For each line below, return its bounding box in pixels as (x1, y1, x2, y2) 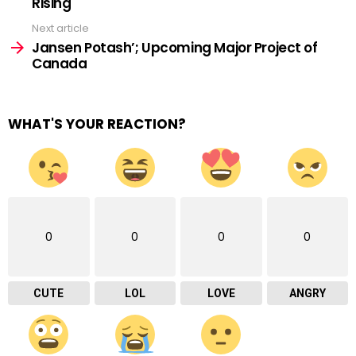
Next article (32, 20, 89, 36)
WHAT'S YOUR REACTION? (8, 114, 186, 133)
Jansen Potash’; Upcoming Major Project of (32, 38, 318, 57)
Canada (32, 54, 87, 73)
